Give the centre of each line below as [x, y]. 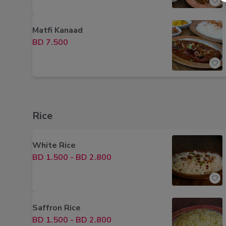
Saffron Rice [56, 208]
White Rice [54, 145]
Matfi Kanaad [58, 30]
